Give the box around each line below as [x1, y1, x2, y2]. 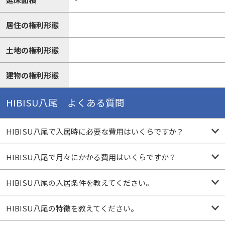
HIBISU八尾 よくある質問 [6, 96, 125, 109]
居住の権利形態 [6, 19, 59, 30]
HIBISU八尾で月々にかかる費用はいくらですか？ [6, 152, 176, 163]
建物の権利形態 [6, 69, 59, 80]
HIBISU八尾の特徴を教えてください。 [6, 203, 138, 214]
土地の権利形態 [6, 44, 59, 55]
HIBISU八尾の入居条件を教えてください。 [6, 177, 153, 188]
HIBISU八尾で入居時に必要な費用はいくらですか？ [6, 126, 184, 137]
